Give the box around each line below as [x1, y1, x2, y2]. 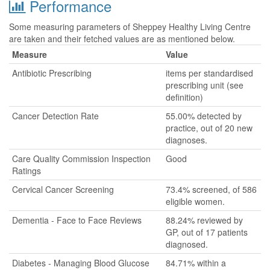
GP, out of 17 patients [166, 226, 248, 238]
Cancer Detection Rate [12, 110, 99, 122]
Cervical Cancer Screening [12, 183, 114, 195]
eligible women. [166, 195, 225, 207]
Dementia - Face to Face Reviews [12, 214, 142, 226]
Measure [12, 48, 47, 60]
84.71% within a [166, 257, 226, 269]
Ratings [12, 165, 41, 177]
